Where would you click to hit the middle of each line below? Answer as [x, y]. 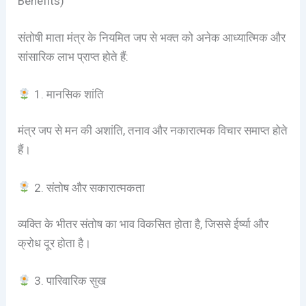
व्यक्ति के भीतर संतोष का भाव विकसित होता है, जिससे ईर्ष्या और [143, 224]
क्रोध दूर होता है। [55, 244]
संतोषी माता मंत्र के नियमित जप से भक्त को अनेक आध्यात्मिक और [152, 37]
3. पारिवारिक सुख [68, 281]
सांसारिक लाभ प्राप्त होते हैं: [73, 56]
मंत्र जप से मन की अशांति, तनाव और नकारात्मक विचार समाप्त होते [153, 131]
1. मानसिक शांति [67, 94]
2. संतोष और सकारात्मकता [88, 187]
